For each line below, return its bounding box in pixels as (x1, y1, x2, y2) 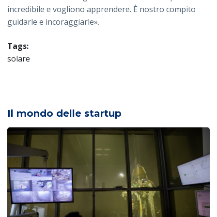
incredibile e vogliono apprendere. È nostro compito (7, 3, 196, 15)
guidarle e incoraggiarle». (7, 16, 99, 27)
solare (7, 53, 30, 64)
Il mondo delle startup (7, 107, 122, 119)
